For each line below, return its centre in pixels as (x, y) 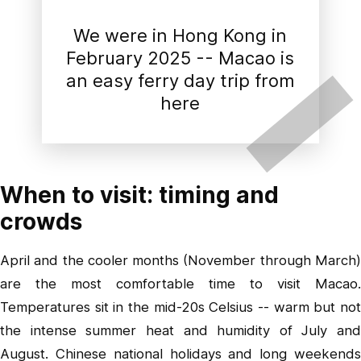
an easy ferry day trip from (180, 81)
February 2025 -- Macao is (180, 58)
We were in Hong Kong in (180, 36)
